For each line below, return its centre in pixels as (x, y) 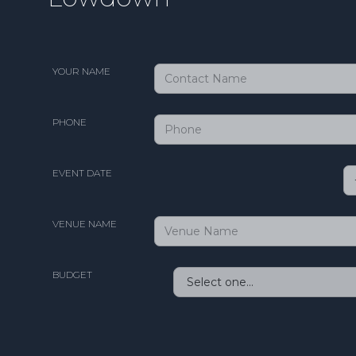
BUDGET (72, 274)
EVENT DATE (82, 172)
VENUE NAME (85, 223)
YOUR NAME (81, 71)
